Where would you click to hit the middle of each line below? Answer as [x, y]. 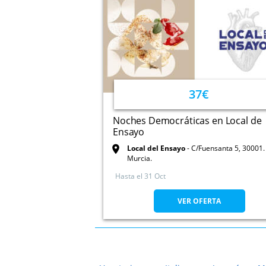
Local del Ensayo [156, 148]
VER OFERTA [199, 201]
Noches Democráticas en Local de [187, 121]
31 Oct [155, 176]
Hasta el [129, 176]
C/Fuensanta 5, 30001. [228, 148]
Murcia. [140, 158]
